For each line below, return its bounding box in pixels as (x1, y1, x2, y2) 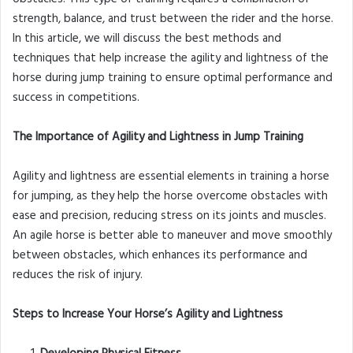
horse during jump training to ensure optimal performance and (13, 69, 333, 88)
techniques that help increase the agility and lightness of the (13, 49, 329, 69)
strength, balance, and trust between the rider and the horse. (13, 9, 333, 29)
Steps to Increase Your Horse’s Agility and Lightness (13, 305, 283, 325)
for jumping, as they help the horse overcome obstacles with (13, 187, 328, 206)
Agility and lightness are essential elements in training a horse (13, 167, 329, 187)
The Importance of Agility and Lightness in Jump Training (13, 128, 303, 147)
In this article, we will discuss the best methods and (13, 29, 281, 49)
